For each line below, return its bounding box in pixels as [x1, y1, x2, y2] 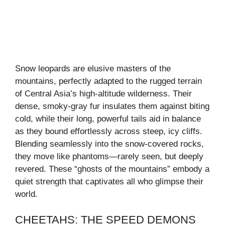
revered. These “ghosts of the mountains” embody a [15, 164, 209, 174]
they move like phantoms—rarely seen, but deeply [15, 152, 203, 162]
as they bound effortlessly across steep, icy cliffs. [15, 127, 202, 137]
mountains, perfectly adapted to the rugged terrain [15, 76, 202, 86]
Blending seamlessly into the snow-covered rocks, [15, 139, 204, 149]
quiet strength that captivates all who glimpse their [15, 177, 203, 187]
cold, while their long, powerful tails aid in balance [15, 114, 201, 124]
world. [15, 189, 38, 199]
